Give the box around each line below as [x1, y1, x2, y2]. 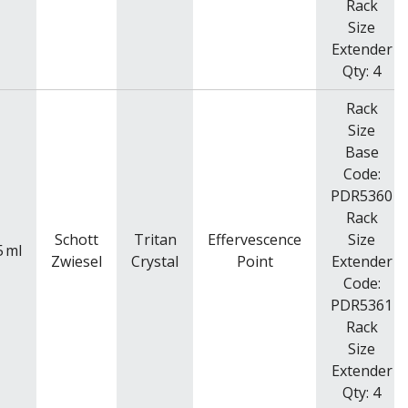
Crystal [131, 250, 178, 271]
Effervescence [208, 229, 301, 250]
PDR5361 [331, 294, 393, 315]
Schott [55, 229, 98, 250]
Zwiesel [51, 250, 102, 271]
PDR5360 [331, 185, 393, 206]
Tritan [133, 229, 177, 250]
